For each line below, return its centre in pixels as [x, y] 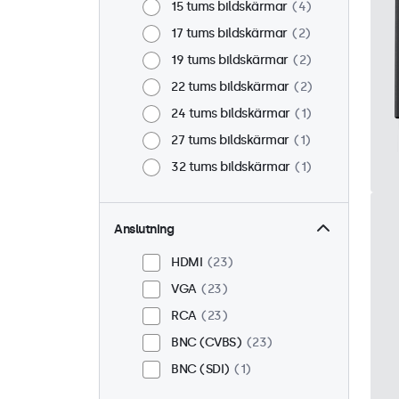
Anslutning [144, 229]
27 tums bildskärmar [230, 140]
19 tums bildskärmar [230, 60]
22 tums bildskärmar [230, 87]
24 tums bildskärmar [231, 114]
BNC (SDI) [200, 369]
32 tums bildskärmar [231, 167]
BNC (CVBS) [206, 342]
